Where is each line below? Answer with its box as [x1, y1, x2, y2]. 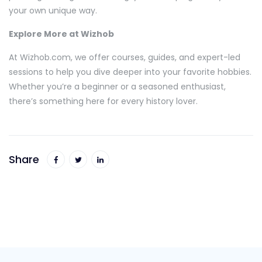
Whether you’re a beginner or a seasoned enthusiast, [9, 81, 226, 93]
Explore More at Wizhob [9, 28, 114, 40]
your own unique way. [9, 5, 97, 17]
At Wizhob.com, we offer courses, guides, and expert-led [9, 51, 240, 64]
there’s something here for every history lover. [9, 95, 198, 108]
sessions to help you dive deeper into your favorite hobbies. [9, 66, 251, 78]
